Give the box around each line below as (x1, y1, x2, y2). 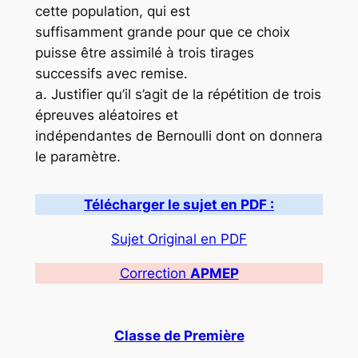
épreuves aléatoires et (34, 107, 178, 124)
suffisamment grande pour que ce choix (34, 24, 290, 41)
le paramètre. (34, 149, 121, 165)
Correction (119, 265, 190, 281)
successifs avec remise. (34, 66, 188, 82)
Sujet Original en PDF (111, 230, 247, 247)
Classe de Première (113, 328, 245, 344)
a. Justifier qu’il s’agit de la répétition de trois (34, 86, 321, 103)
